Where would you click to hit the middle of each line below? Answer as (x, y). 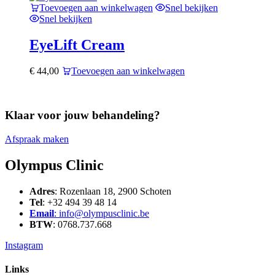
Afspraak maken (37, 139)
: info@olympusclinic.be (102, 213)
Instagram (24, 245)
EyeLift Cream (77, 45)
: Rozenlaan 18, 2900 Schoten (113, 191)
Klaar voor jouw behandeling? (83, 115)
